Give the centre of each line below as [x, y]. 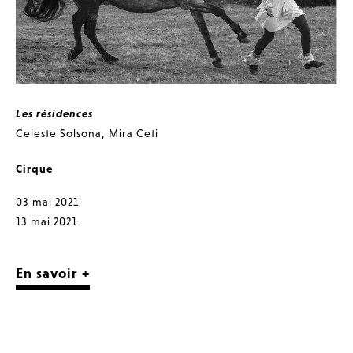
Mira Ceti [134, 133]
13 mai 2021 [46, 221]
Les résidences [54, 113]
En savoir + [53, 273]
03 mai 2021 [47, 201]
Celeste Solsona [59, 133]
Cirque [34, 168]
